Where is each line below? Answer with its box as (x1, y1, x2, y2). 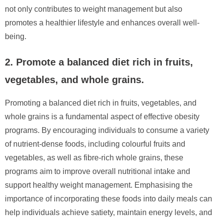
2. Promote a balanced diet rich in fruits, (5, 56, 193, 67)
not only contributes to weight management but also (5, 4, 182, 13)
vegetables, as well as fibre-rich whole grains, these (5, 153, 183, 162)
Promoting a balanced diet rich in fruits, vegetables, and (5, 98, 197, 107)
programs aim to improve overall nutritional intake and (5, 167, 190, 175)
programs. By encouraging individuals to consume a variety (5, 126, 209, 134)
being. (5, 32, 26, 41)
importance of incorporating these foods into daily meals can (5, 194, 212, 203)
